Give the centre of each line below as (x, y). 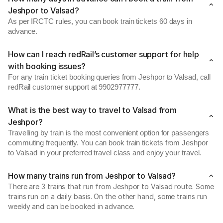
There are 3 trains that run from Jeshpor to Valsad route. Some (111, 186)
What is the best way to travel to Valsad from (92, 110)
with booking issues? (47, 66)
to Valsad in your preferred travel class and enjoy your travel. (105, 153)
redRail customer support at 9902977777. (74, 87)
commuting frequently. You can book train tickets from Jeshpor (108, 143)
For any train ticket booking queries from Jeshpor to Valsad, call (110, 77)
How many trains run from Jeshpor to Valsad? (92, 176)
